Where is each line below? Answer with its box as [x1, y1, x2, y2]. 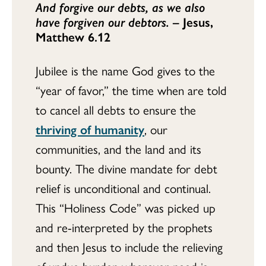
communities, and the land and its [36, 140, 201, 157]
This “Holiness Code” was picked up [36, 198, 216, 216]
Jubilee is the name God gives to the [36, 61, 215, 79]
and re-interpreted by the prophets [36, 218, 213, 236]
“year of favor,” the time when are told [36, 81, 227, 99]
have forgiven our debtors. [36, 12, 173, 30]
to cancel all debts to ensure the [36, 100, 196, 118]
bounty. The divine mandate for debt [36, 159, 217, 177]
